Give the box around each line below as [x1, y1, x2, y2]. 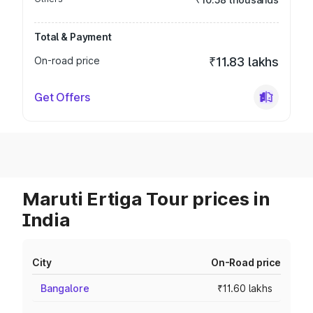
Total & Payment [34, 31, 112, 43]
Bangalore [41, 282, 89, 294]
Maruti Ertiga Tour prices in [22, 188, 270, 210]
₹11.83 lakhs [209, 54, 279, 69]
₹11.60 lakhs [217, 282, 272, 294]
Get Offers [34, 90, 90, 104]
